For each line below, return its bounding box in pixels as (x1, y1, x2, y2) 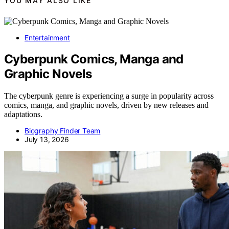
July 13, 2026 (25, 135, 69, 144)
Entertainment (25, 33, 70, 42)
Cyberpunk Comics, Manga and (4, 52, 184, 67)
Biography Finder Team (25, 126, 101, 135)
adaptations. (4, 110, 42, 119)
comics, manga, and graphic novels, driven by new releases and (4, 101, 209, 110)
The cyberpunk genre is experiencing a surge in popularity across (4, 91, 214, 101)
